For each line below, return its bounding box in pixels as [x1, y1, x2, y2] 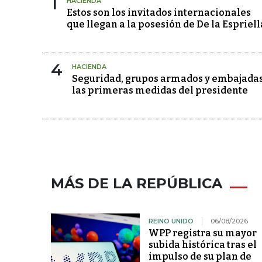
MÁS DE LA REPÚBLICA [51, 175, 222, 192]
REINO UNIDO [148, 217, 194, 226]
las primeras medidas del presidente [72, 85, 248, 96]
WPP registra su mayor [148, 227, 257, 239]
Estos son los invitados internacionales [67, 7, 251, 19]
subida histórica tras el [148, 239, 257, 251]
